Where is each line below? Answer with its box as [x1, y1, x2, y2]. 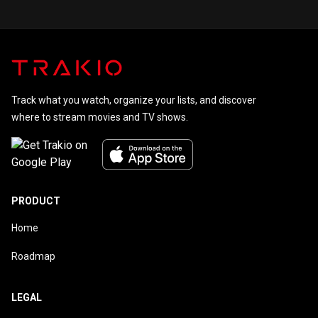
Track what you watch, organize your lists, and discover [11, 94, 256, 106]
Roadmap [11, 251, 55, 263]
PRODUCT [11, 195, 60, 207]
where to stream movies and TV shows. [11, 111, 188, 124]
